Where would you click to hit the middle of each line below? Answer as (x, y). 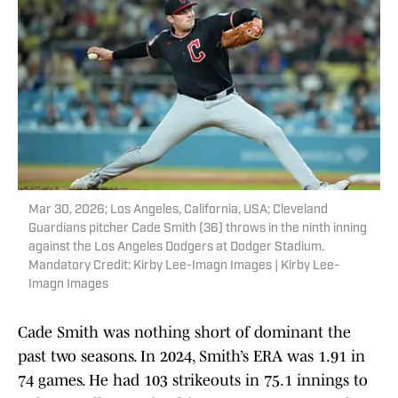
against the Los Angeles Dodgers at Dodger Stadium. (176, 248)
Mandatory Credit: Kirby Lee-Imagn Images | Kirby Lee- (184, 267)
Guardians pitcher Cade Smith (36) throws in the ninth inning (198, 229)
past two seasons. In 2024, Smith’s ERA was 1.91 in (191, 357)
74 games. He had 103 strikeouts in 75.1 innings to (193, 381)
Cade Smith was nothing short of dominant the (184, 333)
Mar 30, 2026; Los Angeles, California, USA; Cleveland (178, 211)
